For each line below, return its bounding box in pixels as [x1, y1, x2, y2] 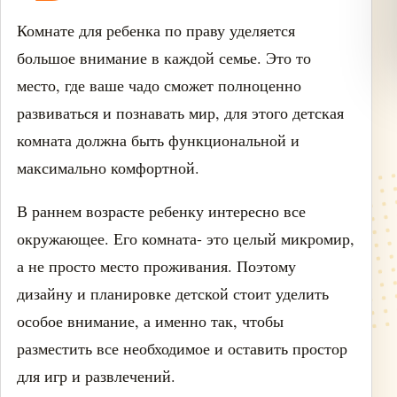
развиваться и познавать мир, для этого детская [17, 102, 344, 123]
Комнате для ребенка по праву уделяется [17, 19, 295, 41]
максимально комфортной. [17, 157, 199, 178]
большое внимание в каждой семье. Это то [17, 47, 311, 68]
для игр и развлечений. [17, 365, 175, 386]
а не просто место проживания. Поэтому [17, 255, 296, 276]
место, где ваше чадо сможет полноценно [17, 74, 301, 96]
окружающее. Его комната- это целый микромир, [17, 228, 354, 249]
